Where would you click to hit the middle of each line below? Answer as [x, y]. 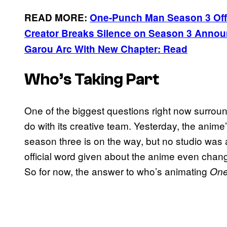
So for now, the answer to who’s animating [117, 171]
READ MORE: [57, 17]
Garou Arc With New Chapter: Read [106, 49]
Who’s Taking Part [92, 80]
